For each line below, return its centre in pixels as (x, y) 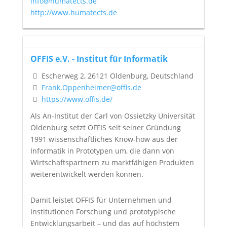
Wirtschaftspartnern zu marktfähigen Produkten (112, 162)
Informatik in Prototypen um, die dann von (102, 150)
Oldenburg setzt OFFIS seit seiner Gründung (105, 127)
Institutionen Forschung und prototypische (103, 211)
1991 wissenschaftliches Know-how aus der (104, 139)
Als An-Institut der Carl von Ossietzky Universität (112, 116)
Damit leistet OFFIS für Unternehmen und (101, 200)
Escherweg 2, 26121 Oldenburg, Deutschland (116, 75)
